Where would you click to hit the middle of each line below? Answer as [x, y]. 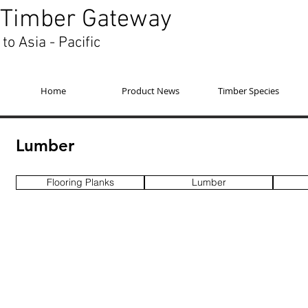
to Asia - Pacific [52, 43]
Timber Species [248, 91]
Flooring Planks [80, 182]
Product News [151, 91]
